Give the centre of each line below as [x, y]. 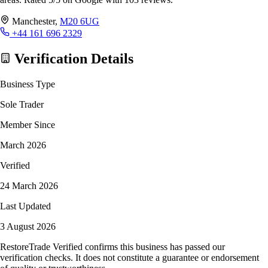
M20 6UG [80, 21]
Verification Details [72, 58]
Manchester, [36, 21]
